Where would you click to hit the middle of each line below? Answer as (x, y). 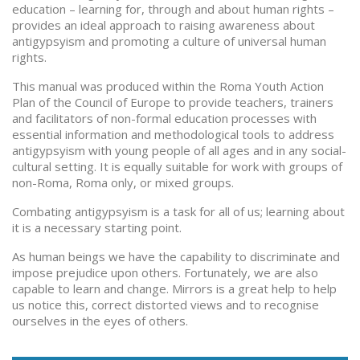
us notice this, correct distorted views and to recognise (166, 305)
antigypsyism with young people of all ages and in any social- (179, 150)
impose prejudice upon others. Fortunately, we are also (165, 272)
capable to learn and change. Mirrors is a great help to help (174, 288)
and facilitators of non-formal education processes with (164, 118)
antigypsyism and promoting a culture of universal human (169, 41)
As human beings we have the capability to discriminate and (176, 256)
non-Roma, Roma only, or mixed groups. (123, 182)
